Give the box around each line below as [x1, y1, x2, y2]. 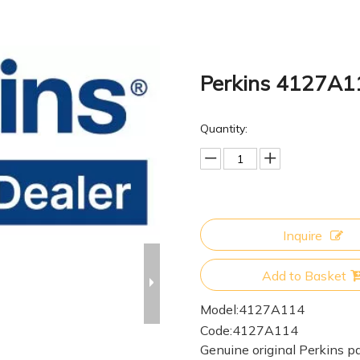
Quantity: [200, 121, 247, 136]
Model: [200, 301, 239, 317]
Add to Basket [261, 268, 346, 284]
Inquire [282, 227, 322, 243]
